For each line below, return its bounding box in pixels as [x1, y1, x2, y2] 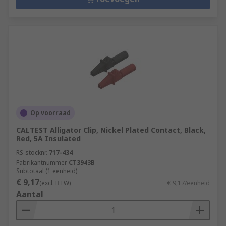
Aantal [16, 189, 43, 200]
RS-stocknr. [16, 148, 47, 157]
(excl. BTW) [39, 179, 71, 187]
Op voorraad [30, 108, 71, 117]
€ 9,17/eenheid [167, 179, 210, 187]
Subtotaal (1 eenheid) [16, 166, 77, 175]
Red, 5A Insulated [16, 134, 81, 143]
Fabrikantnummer [16, 158, 67, 167]
